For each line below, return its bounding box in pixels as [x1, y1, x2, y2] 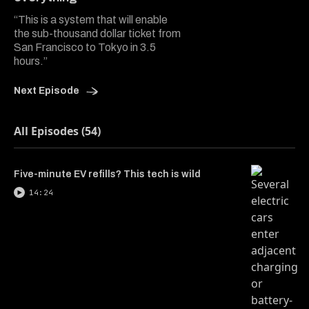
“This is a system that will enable [14, 13, 168, 26]
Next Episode [14, 85, 81, 96]
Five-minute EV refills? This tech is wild [14, 168, 201, 179]
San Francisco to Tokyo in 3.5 [14, 41, 156, 53]
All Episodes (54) [14, 123, 101, 139]
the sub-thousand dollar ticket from [14, 27, 181, 39]
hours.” [14, 54, 48, 67]
